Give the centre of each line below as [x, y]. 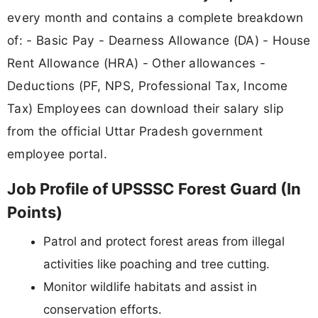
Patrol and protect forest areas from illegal [164, 242]
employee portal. [57, 153]
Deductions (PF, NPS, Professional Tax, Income [148, 85]
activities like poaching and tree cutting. [157, 264]
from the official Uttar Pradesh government [135, 131]
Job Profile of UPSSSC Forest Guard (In [154, 189]
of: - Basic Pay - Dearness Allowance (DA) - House [159, 40]
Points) [35, 213]
